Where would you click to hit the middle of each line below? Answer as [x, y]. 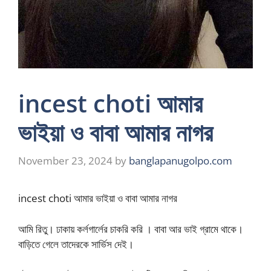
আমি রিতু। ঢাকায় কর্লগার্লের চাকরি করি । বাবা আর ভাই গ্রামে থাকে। [131, 229]
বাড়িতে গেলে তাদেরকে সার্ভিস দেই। [76, 244]
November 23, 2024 [65, 161]
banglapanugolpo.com [181, 161]
